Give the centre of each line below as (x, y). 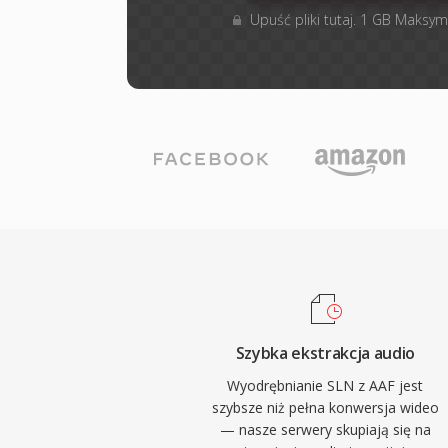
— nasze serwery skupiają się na (325, 429)
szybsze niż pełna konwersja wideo (325, 407)
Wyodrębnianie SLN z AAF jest (325, 385)
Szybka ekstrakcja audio (325, 353)
